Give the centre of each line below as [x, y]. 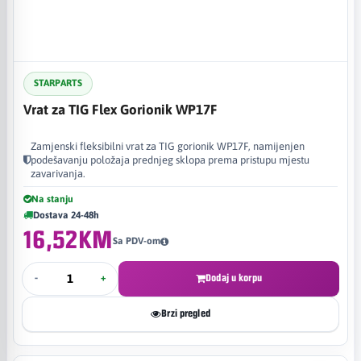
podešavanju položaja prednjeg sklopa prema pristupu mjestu [170, 160]
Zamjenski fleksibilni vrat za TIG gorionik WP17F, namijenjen [168, 146]
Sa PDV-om [137, 241]
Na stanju [52, 199]
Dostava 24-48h [66, 215]
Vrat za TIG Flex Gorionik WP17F [120, 109]
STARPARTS [58, 83]
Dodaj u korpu [234, 278]
